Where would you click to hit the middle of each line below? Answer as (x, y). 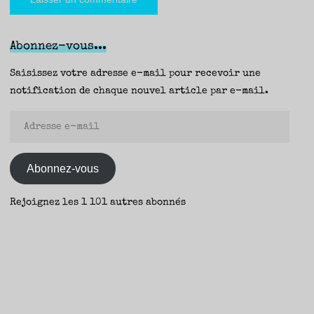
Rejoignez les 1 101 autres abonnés (98, 203)
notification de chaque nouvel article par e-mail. (139, 91)
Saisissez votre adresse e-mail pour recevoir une (136, 74)
